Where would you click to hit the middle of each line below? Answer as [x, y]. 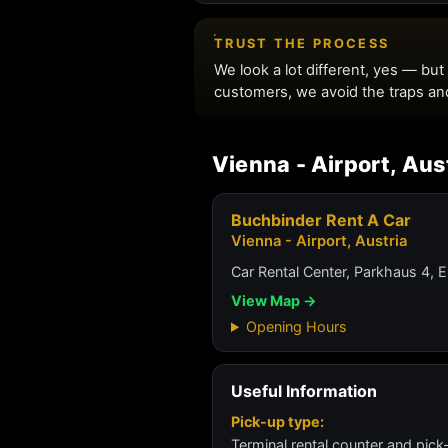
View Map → [274, 300]
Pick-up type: [277, 421]
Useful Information [304, 391]
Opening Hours [297, 326]
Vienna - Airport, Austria [319, 241]
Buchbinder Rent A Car [321, 220]
